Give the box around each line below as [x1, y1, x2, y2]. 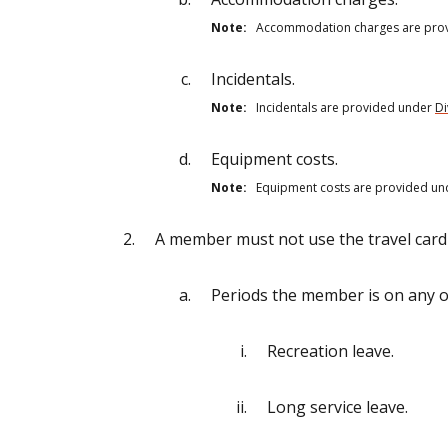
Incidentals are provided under [247, 98, 435, 116]
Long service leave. [267, 395, 408, 418]
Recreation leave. [267, 339, 394, 362]
